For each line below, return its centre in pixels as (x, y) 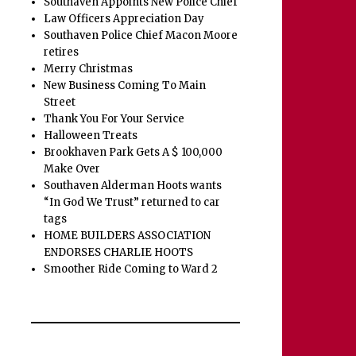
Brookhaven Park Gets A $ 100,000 (133, 153)
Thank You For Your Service (114, 119)
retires (62, 52)
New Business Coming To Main (125, 86)
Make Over (72, 169)
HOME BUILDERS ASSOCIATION (128, 236)
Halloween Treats (91, 136)
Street (60, 103)
